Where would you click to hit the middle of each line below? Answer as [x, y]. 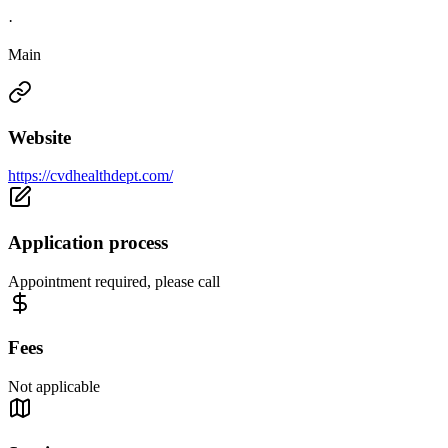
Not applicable [54, 387]
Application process [88, 243]
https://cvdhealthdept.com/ [90, 176]
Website [39, 137]
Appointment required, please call [114, 281]
